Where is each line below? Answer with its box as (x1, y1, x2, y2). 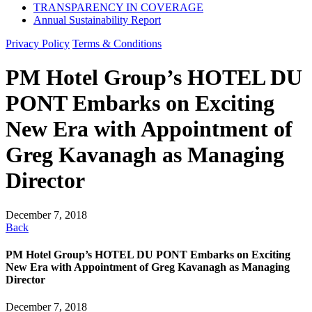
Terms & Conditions (72, 38, 162, 49)
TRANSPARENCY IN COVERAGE (33, 1, 203, 13)
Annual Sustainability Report (33, 14, 161, 26)
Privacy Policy (6, 38, 70, 49)
